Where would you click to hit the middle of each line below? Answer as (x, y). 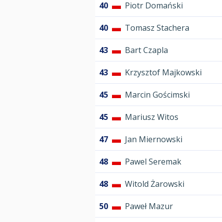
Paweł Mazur (149, 206)
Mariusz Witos (152, 117)
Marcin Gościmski (157, 95)
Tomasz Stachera (157, 28)
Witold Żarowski (155, 184)
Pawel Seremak (153, 162)
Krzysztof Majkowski (163, 73)
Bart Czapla (146, 50)
